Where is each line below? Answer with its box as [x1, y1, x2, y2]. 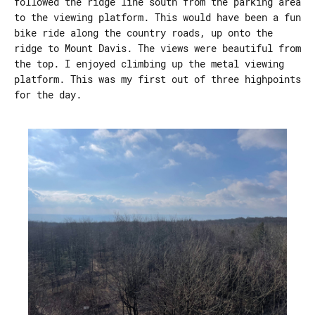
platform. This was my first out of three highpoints [14, 72, 301, 86]
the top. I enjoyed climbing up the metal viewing [14, 56, 284, 70]
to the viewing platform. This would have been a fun [14, 10, 301, 24]
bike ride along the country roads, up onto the [14, 25, 273, 39]
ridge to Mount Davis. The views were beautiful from [14, 41, 301, 55]
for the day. [14, 87, 82, 101]
